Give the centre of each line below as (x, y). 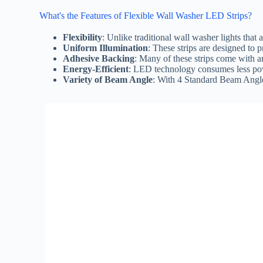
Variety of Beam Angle (108, 80)
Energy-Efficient (96, 69)
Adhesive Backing (99, 59)
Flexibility (83, 38)
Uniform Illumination (106, 48)
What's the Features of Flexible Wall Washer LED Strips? (146, 16)
